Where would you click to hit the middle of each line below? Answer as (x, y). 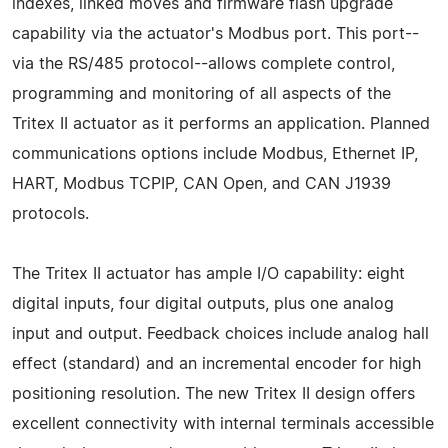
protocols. (50, 213)
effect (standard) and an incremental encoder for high (216, 363)
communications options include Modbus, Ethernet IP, (215, 153)
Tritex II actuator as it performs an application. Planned (221, 123)
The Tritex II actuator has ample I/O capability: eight (208, 273)
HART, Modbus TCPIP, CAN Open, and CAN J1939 (201, 183)
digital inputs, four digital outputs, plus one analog (203, 303)
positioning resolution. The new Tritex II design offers (213, 393)
